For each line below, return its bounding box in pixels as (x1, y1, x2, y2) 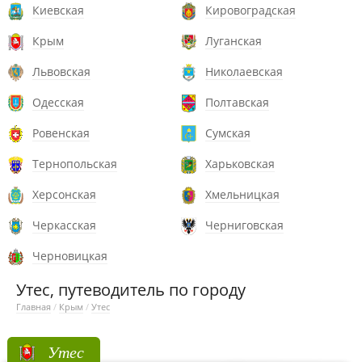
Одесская (32, 95, 84, 110)
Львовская (32, 64, 90, 79)
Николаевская (205, 64, 283, 79)
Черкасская (32, 217, 96, 233)
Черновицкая (32, 248, 107, 263)
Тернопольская (32, 156, 117, 171)
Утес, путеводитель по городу (16, 279, 246, 301)
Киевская (32, 2, 84, 18)
